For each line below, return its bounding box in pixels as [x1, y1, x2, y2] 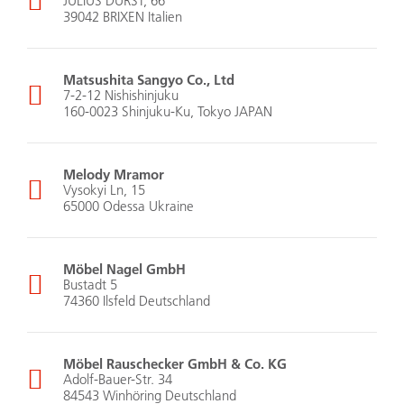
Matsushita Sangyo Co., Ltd [63, 70, 234, 89]
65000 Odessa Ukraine [63, 197, 194, 216]
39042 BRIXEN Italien [63, 8, 182, 26]
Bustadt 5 [63, 276, 117, 294]
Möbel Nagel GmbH [63, 260, 186, 279]
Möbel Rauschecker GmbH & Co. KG [63, 354, 287, 373]
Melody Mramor [63, 165, 164, 184]
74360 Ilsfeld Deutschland [63, 292, 210, 310]
